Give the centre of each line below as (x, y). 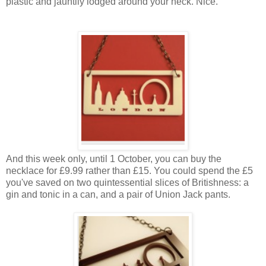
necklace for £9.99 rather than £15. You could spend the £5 (129, 170)
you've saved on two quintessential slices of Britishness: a (127, 182)
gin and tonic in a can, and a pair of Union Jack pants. (118, 194)
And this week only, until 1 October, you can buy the (114, 159)
